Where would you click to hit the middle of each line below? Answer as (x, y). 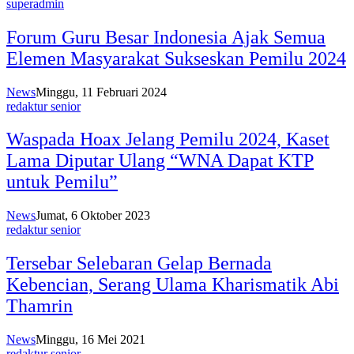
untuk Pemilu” (62, 182)
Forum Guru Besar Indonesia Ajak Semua (166, 37)
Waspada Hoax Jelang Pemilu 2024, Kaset (168, 139)
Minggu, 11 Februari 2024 (101, 92)
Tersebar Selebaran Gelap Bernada (139, 264)
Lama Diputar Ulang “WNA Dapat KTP (160, 161)
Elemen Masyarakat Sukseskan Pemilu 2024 (176, 58)
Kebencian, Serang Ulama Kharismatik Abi (173, 285)
